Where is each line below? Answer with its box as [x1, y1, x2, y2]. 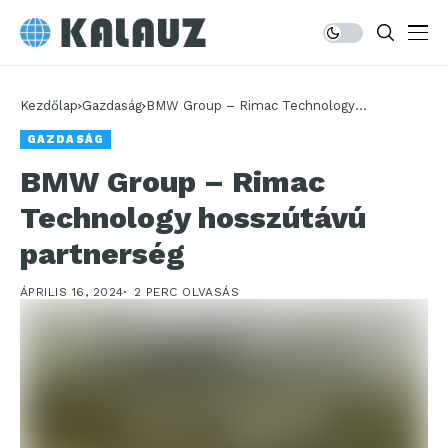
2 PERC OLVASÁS [133, 285, 240, 299]
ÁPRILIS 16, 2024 [20, 285, 124, 299]
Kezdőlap [20, 98, 78, 113]
